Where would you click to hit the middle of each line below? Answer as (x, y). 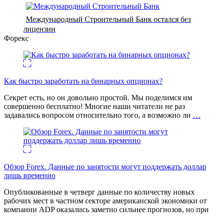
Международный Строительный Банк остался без (108, 19)
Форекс (16, 38)
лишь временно (30, 175)
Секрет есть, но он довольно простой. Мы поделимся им (98, 97)
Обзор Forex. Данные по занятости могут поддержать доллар (105, 166)
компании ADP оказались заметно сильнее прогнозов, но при (106, 209)
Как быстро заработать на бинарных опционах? (83, 81)
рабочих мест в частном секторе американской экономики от (105, 200)
